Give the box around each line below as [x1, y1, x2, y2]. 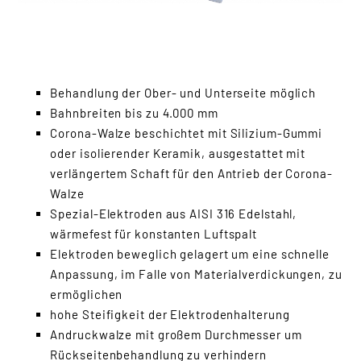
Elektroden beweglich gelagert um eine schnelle [50, 246, 330, 261]
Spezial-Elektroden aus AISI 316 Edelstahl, [50, 205, 297, 221]
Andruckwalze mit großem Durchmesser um [50, 326, 302, 342]
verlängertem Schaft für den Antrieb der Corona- [50, 165, 333, 180]
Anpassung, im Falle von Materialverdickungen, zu [50, 266, 342, 281]
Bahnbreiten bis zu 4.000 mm [50, 105, 218, 120]
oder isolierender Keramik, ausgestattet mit [50, 145, 306, 160]
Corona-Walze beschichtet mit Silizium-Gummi [50, 125, 323, 140]
